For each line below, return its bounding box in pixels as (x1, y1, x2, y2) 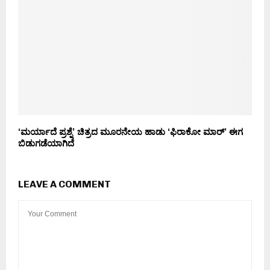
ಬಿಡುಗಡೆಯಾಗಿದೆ (18, 138, 74, 149)
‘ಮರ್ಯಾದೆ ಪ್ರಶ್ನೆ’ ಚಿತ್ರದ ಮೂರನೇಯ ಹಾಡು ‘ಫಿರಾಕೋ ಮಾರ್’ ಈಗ (18, 127, 243, 137)
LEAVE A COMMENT (18, 178, 111, 190)
